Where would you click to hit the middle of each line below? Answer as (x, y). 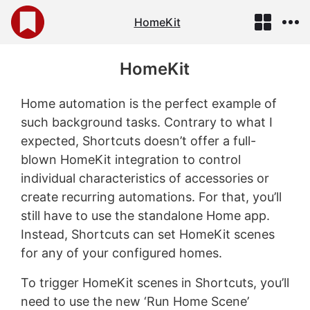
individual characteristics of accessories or (145, 178)
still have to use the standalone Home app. (145, 216)
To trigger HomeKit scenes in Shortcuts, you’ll (155, 283)
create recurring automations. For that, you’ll (151, 197)
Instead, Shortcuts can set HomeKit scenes (147, 234)
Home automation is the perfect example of (148, 103)
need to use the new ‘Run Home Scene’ (135, 301)
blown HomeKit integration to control (130, 159)
